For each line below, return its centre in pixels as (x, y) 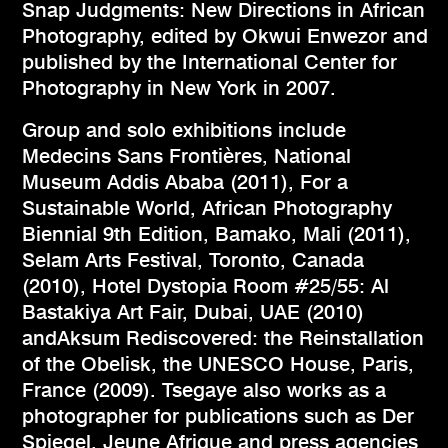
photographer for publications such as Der (218, 416)
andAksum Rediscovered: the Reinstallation (223, 338)
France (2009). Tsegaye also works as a (204, 390)
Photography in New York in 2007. (179, 88)
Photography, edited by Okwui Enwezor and (225, 36)
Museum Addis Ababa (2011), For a (185, 182)
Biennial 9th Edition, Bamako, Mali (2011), (216, 234)
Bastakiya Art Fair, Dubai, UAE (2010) (193, 312)
